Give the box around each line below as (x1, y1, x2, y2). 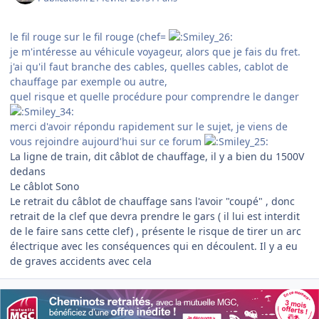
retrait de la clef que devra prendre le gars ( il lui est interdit (10, 209, 300, 224)
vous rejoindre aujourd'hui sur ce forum (10, 135, 204, 149)
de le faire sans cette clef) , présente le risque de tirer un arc (10, 224, 301, 239)
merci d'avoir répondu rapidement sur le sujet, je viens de (10, 120, 288, 134)
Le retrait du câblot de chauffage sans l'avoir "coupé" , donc (10, 194, 295, 209)
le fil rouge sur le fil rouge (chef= (10, 30, 169, 44)
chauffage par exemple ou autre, (10, 75, 167, 89)
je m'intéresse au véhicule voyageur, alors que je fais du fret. (10, 45, 300, 59)
